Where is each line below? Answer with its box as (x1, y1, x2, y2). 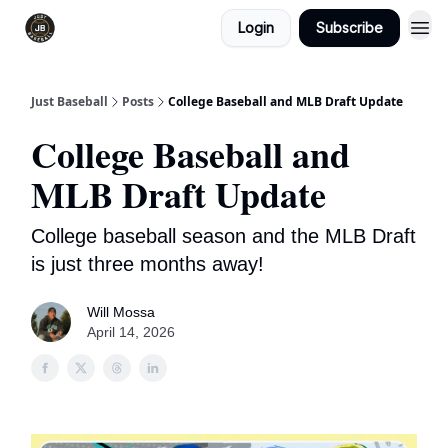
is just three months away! (31, 253, 264, 275)
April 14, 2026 (87, 324, 175, 340)
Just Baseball (31, 93, 108, 110)
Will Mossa (87, 304, 155, 320)
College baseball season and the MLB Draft (31, 225, 416, 247)
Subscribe (316, 19, 383, 36)
